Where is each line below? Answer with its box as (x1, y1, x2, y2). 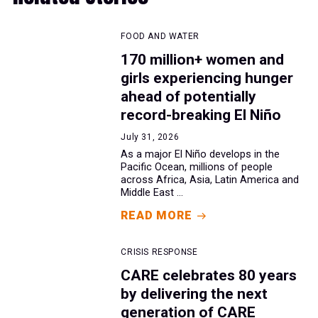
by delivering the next (121, 285, 268, 303)
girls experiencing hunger (121, 70, 294, 87)
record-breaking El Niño (121, 106, 282, 124)
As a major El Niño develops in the (121, 148, 280, 161)
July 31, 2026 (121, 132, 180, 143)
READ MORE (121, 209, 192, 223)
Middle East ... (121, 187, 184, 199)
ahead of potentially (121, 88, 257, 106)
